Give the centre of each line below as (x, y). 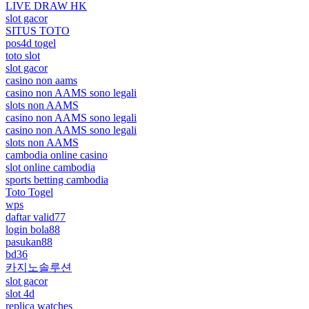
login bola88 (33, 229)
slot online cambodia (50, 167)
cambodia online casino (57, 154)
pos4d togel (31, 43)
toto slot (23, 55)
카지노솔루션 (39, 267)
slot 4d (20, 293)
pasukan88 (29, 241)
